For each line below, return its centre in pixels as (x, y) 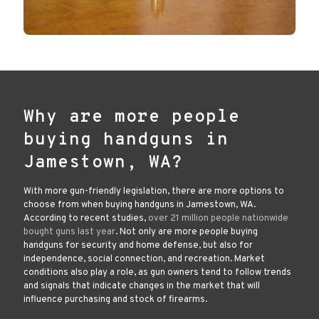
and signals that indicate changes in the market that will (142, 287)
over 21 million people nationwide (218, 219)
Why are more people (132, 118)
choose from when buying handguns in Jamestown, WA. (140, 205)
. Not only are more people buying (187, 232)
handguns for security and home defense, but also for (138, 246)
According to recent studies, (86, 219)
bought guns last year (69, 232)
